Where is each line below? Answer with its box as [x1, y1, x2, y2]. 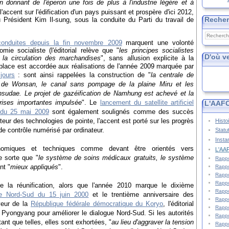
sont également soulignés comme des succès [52, 107, 194, 116]
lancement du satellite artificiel [100, 98, 194, 106]
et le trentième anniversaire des [93, 190, 194, 198]
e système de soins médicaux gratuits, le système [39, 153, 194, 162]
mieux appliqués [10, 163, 58, 171]
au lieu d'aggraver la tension [111, 218, 194, 226]
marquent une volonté [125, 38, 194, 47]
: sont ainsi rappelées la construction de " [18, 71, 151, 79]
